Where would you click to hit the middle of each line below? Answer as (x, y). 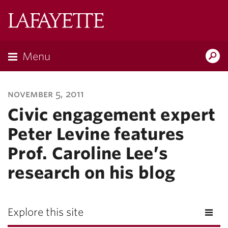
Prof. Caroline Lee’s (88, 153)
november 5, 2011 (46, 94)
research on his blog (92, 173)
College (118, 35)
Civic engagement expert (112, 115)
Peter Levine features (96, 134)
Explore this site (46, 212)
